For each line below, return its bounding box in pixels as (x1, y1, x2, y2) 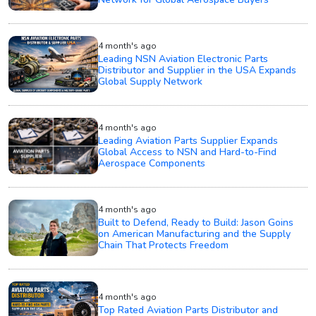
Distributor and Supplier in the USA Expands (98, 63, 297, 77)
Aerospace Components (98, 156, 206, 170)
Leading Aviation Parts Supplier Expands (98, 133, 279, 147)
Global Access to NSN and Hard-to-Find (98, 145, 277, 159)
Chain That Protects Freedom (98, 238, 229, 252)
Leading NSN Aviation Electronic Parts (98, 51, 269, 66)
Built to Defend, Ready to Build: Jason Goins (98, 215, 294, 229)
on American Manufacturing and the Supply (98, 226, 291, 241)
